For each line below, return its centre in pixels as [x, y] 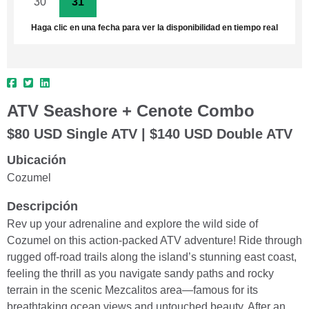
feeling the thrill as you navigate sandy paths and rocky [140, 273]
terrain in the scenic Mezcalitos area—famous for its [132, 290]
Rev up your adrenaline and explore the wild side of [132, 223]
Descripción [42, 206]
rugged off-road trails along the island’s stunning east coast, [152, 257]
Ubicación [37, 160]
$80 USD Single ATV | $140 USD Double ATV [150, 133]
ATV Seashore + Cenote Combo [131, 110]
